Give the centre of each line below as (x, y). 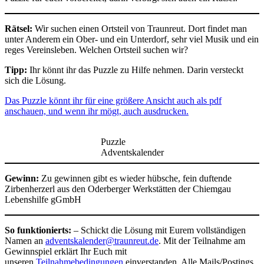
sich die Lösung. (35, 80)
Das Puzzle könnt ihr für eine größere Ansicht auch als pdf (113, 100)
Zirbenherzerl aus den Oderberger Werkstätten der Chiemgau (118, 189)
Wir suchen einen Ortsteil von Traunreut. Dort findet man (140, 29)
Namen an (25, 241)
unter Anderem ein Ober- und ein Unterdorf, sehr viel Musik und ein (132, 39)
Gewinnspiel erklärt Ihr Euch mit (66, 251)
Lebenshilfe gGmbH (43, 199)
